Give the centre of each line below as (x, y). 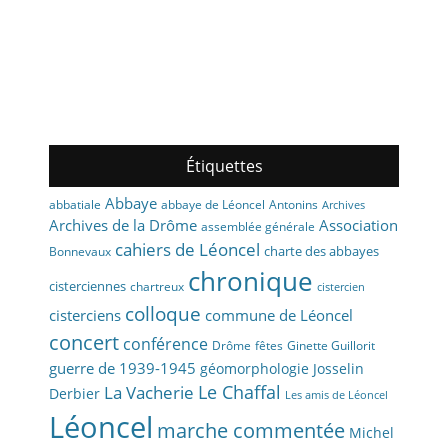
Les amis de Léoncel (336, 395)
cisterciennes (87, 286)
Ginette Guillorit (331, 346)
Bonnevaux (80, 252)
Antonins (293, 205)
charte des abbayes (321, 251)
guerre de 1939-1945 (122, 368)
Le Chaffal (239, 392)
